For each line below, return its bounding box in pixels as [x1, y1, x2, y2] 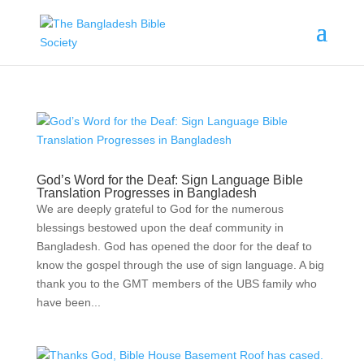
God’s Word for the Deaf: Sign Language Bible [36, 173, 303, 187]
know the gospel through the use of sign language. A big [36, 258, 324, 271]
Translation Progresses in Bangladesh [36, 186, 257, 200]
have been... [36, 296, 101, 309]
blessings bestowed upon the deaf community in [36, 221, 284, 234]
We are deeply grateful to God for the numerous [36, 202, 284, 215]
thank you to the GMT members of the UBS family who [36, 277, 317, 290]
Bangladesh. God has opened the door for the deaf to [36, 240, 312, 253]
